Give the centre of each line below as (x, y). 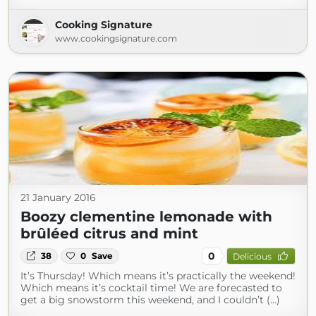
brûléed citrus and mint (109, 233)
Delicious (252, 256)
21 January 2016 (58, 197)
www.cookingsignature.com (116, 38)
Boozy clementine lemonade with (146, 217)
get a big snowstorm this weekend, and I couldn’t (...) (150, 300)
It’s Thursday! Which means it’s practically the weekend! (158, 276)
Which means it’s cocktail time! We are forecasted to (151, 288)
